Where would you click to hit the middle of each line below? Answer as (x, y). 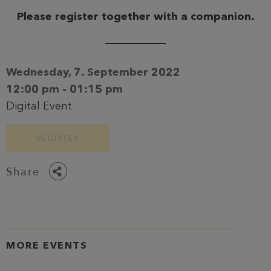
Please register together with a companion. (135, 17)
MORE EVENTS (47, 246)
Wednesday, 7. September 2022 (93, 72)
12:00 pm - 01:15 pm (64, 89)
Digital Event (39, 106)
